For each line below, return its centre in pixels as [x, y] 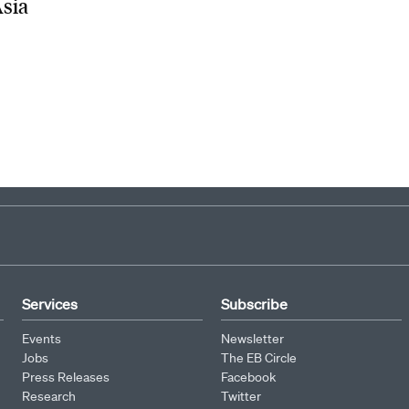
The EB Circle [259, 358]
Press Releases [66, 377]
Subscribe [254, 304]
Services [50, 304]
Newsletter [252, 339]
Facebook [248, 377]
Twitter [241, 396]
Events [42, 339]
